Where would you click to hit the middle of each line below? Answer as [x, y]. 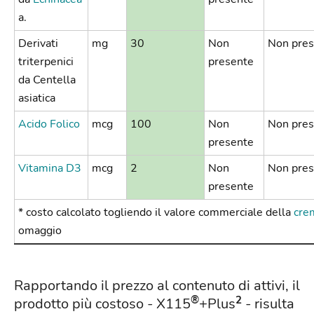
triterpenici [46, 62]
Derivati [38, 44]
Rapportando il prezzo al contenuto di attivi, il [157, 286]
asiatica [37, 98]
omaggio [40, 231]
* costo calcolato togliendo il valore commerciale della [156, 213]
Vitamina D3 [50, 169]
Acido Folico [49, 124]
